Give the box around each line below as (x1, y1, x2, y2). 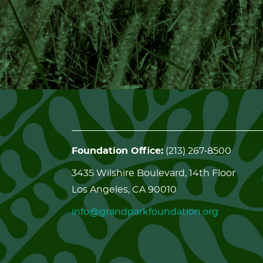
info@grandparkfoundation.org (72, 207, 218, 217)
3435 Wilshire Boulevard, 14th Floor (72, 168, 235, 178)
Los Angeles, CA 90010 (72, 185, 177, 194)
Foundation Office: (72, 146, 163, 156)
